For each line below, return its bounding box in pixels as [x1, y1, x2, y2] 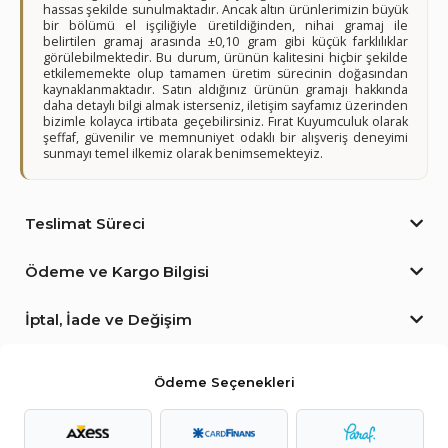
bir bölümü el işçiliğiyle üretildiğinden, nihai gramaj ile [43, 17, 408, 34]
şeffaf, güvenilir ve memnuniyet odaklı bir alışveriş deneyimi [43, 129, 408, 146]
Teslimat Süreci [25, 214, 145, 233]
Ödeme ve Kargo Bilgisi [25, 262, 209, 281]
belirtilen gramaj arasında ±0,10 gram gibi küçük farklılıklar [43, 33, 408, 50]
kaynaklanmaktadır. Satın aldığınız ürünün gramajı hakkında [43, 81, 408, 98]
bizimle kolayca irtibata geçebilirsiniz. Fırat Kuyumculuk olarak [43, 113, 408, 130]
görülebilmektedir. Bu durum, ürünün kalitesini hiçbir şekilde [43, 49, 408, 66]
